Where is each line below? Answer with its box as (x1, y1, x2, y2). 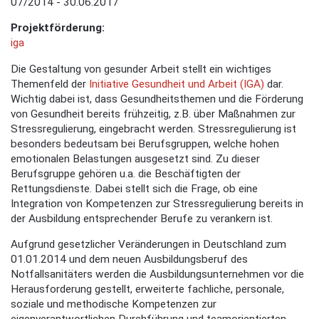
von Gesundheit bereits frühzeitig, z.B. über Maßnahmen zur (11, 107, 296, 120)
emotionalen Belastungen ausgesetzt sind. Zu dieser (11, 152, 260, 165)
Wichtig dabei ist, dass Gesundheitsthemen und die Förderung (11, 92, 303, 105)
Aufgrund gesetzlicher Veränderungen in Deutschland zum (11, 238, 286, 251)
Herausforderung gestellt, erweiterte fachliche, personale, (11, 283, 284, 296)
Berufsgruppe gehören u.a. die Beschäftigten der (11, 167, 241, 180)
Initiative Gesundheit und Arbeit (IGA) (89, 77, 264, 90)
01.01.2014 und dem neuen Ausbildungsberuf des (11, 253, 248, 266)
